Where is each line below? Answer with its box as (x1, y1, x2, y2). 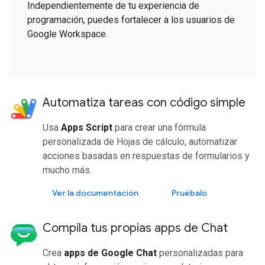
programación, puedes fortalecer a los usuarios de (27, 14, 235, 25)
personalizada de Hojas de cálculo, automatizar (43, 135, 237, 147)
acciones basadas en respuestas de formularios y (43, 150, 250, 161)
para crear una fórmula (112, 121, 206, 133)
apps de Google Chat (64, 247, 157, 258)
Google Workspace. (27, 28, 108, 40)
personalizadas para (157, 247, 243, 258)
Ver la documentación (52, 187, 138, 198)
